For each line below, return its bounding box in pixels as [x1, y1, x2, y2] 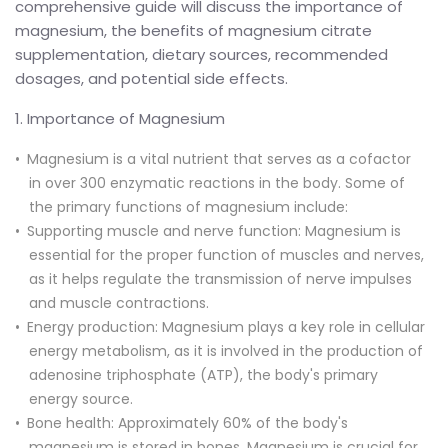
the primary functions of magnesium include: [29, 196, 348, 217]
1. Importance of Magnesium [15, 107, 225, 129]
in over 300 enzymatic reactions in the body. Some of [29, 172, 405, 193]
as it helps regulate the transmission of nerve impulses [29, 268, 412, 289]
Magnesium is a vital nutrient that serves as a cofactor [27, 148, 411, 169]
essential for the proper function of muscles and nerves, [29, 244, 424, 265]
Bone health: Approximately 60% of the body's [27, 412, 348, 433]
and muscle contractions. [29, 292, 209, 313]
